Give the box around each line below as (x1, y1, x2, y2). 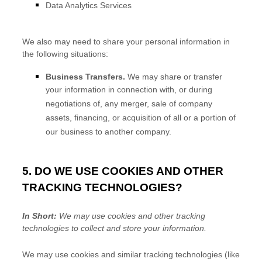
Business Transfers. (46, 72, 125, 81)
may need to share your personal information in (54, 37, 230, 46)
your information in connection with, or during (46, 85, 212, 96)
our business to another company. (46, 127, 171, 138)
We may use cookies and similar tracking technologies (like (22, 250, 240, 259)
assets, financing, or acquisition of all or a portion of (46, 113, 236, 124)
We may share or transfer (125, 72, 222, 81)
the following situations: (22, 49, 108, 58)
